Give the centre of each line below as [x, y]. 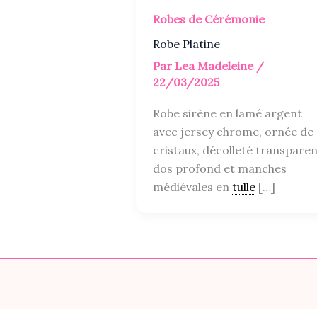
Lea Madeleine [215, 65]
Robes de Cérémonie [209, 19]
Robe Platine [186, 44]
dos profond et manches [220, 168]
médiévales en [192, 186]
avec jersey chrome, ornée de [233, 131]
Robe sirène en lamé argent [227, 113]
